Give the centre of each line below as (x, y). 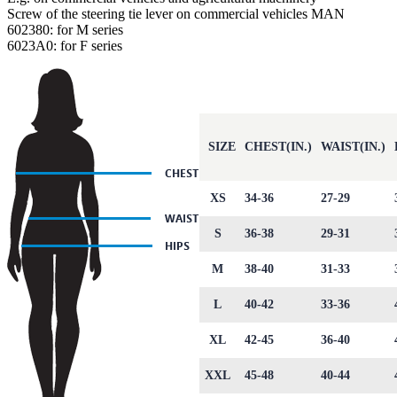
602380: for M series (65, 29)
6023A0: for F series (65, 45)
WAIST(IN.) (353, 146)
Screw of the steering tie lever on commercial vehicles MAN (176, 13)
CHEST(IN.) (278, 146)
